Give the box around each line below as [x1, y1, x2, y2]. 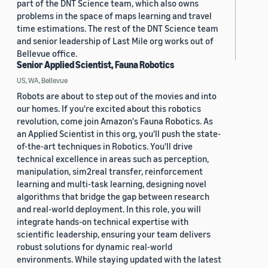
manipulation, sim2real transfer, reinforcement [17, 166, 203, 177]
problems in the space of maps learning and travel [17, 10, 212, 22]
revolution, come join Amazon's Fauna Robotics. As [17, 115, 213, 127]
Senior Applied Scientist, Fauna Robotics [17, 59, 174, 71]
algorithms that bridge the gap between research [17, 191, 209, 202]
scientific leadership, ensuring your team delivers [17, 229, 211, 240]
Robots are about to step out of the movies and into [17, 90, 217, 102]
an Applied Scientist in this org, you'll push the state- [17, 128, 221, 139]
